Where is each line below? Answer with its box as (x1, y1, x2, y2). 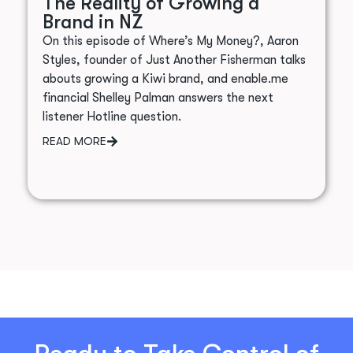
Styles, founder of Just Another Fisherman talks (42, 53, 306, 68)
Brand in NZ (42, 11, 143, 34)
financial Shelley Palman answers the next (42, 91, 273, 106)
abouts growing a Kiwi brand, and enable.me (42, 72, 288, 87)
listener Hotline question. (42, 110, 181, 124)
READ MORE (42, 134, 106, 149)
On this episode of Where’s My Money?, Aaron (42, 34, 299, 49)
